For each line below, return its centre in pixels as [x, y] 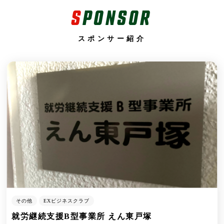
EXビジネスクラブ [67, 200]
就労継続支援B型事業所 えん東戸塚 [82, 216]
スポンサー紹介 [112, 38]
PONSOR [117, 16]
